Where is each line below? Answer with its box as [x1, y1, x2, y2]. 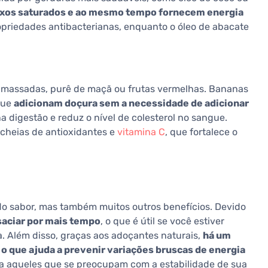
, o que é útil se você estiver [100, 215, 224, 227]
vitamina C [117, 126, 165, 138]
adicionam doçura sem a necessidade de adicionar [14, 98, 249, 109]
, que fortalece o [165, 126, 237, 138]
